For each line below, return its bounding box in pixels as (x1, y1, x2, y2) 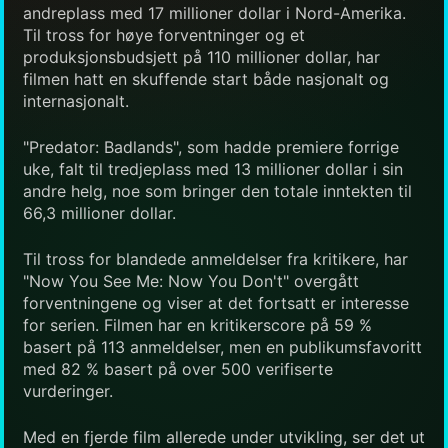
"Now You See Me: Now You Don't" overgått (23, 270, 359, 291)
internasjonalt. (23, 90, 129, 111)
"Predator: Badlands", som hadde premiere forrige (23, 136, 399, 157)
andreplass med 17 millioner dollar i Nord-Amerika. (23, 2, 406, 23)
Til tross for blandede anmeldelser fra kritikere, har (23, 248, 408, 269)
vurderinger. (23, 380, 113, 401)
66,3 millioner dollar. (23, 202, 176, 223)
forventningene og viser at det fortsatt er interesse (23, 292, 409, 313)
